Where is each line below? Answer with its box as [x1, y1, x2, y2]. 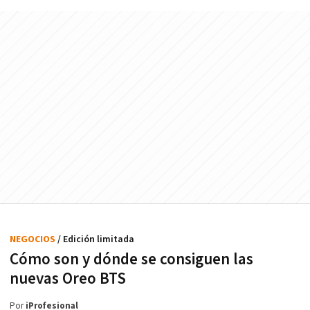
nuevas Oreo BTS [10, 268, 126, 289]
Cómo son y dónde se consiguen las [10, 248, 253, 270]
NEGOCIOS [10, 232, 57, 246]
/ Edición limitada [57, 232, 134, 246]
